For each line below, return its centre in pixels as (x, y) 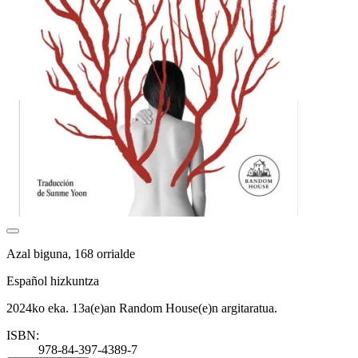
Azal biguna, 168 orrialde (71, 253)
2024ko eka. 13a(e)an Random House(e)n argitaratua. (142, 308)
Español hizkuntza (53, 280)
